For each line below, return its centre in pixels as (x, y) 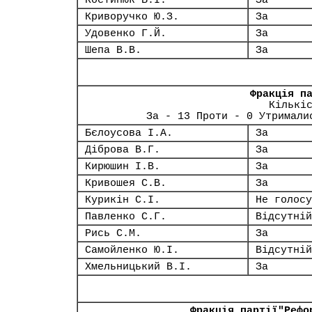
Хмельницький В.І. (138, 267)
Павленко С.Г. (126, 217)
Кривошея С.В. (126, 183)
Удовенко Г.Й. (126, 33)
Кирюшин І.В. (123, 166)
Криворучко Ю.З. (132, 17)
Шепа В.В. (113, 50)
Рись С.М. (113, 233)
